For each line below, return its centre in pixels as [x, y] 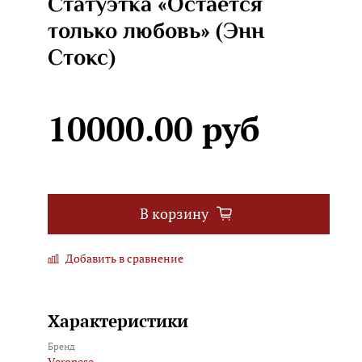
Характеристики [118, 320]
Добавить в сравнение [124, 258]
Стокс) [81, 59]
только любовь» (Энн [156, 32]
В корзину [175, 214]
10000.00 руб [154, 128]
